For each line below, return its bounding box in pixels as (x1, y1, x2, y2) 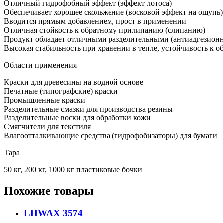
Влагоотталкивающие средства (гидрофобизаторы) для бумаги (4, 131, 217, 140)
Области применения (4, 61, 77, 70)
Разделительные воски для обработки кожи (4, 113, 151, 122)
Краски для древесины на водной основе (4, 78, 143, 87)
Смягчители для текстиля (4, 122, 91, 131)
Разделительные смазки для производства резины (4, 105, 173, 113)
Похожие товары (4, 184, 94, 198)
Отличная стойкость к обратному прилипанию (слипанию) (4, 26, 205, 35)
